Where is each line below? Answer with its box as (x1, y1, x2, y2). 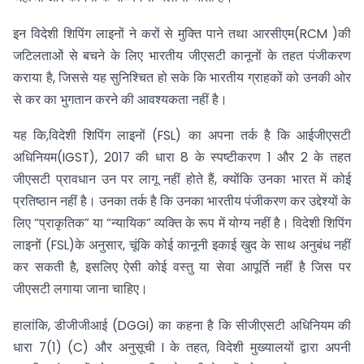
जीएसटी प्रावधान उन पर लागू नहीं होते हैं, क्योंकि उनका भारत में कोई (13, 171, 351, 188)
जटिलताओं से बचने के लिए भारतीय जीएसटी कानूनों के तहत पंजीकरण (13, 46, 351, 64)
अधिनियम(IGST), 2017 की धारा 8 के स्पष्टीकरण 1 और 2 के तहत (13, 149, 351, 167)
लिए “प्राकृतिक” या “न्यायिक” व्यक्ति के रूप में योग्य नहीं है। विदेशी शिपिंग (13, 214, 351, 232)
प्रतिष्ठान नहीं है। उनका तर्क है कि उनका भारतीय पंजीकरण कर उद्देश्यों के (13, 193, 351, 210)
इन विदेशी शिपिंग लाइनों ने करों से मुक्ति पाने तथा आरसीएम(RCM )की (13, 24, 351, 42)
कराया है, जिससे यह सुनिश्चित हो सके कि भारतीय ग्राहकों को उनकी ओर (13, 68, 351, 86)
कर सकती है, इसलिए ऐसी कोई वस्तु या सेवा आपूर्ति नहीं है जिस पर (13, 258, 351, 276)
